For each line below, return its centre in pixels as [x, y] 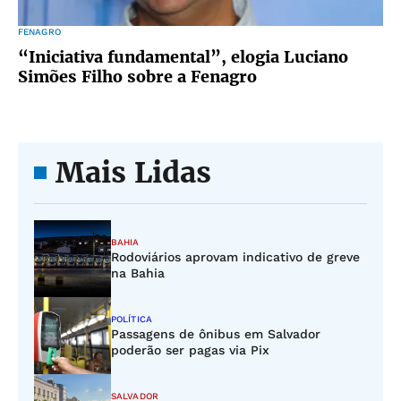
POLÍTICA [132, 319]
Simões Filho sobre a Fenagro [137, 77]
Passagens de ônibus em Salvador [216, 334]
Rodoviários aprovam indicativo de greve [235, 257]
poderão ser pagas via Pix [190, 350]
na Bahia [138, 273]
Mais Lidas [133, 173]
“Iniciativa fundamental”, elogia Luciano [183, 57]
